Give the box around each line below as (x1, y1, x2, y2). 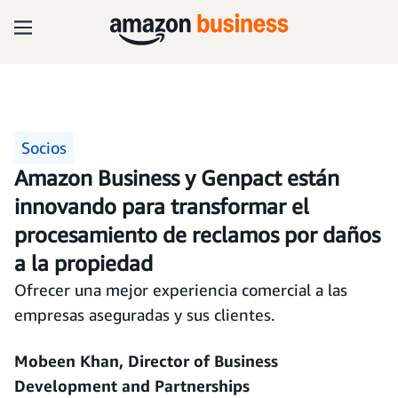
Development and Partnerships (14, 376, 250, 395)
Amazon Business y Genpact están (14, 165, 339, 190)
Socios (21, 138, 67, 157)
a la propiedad (14, 251, 153, 275)
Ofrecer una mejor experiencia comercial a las (14, 280, 347, 299)
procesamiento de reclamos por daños (14, 222, 380, 247)
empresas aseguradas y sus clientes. (14, 305, 275, 324)
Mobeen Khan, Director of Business (14, 351, 278, 370)
